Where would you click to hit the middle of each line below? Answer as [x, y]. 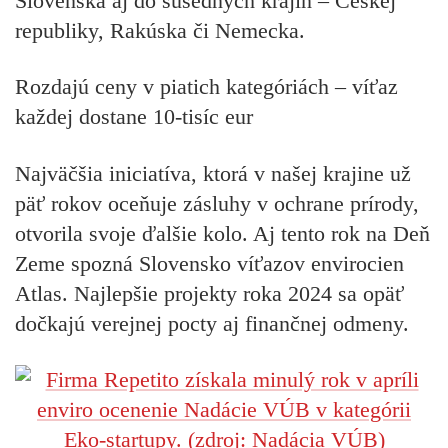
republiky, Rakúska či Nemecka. [160, 30]
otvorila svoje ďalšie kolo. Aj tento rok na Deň [222, 233]
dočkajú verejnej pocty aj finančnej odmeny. [212, 323]
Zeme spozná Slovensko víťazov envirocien [209, 263]
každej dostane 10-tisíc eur [134, 117]
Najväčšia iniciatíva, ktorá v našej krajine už [213, 173]
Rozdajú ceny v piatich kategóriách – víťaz [206, 87]
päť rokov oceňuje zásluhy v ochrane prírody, [217, 203]
